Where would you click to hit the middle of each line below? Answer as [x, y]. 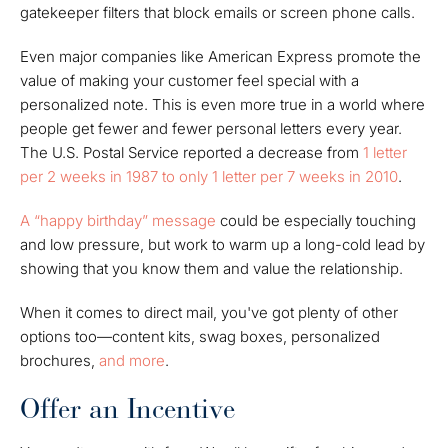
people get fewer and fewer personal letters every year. [211, 128]
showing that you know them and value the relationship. [211, 268]
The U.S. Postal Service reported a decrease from [191, 152]
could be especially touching [316, 220]
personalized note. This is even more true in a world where [222, 104]
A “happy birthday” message [118, 220]
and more [132, 360]
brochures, [59, 360]
